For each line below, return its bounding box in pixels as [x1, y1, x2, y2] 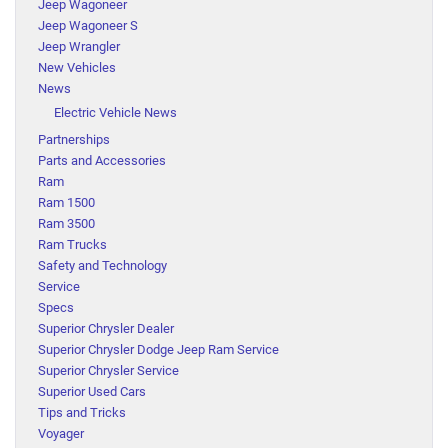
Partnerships [38, 132, 110, 147]
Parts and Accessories [38, 153, 166, 168]
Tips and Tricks [38, 405, 126, 420]
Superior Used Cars [38, 384, 146, 399]
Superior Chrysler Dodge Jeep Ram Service [38, 342, 279, 357]
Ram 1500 [38, 195, 95, 210]
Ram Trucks [38, 237, 107, 252]
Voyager [38, 426, 84, 441]
